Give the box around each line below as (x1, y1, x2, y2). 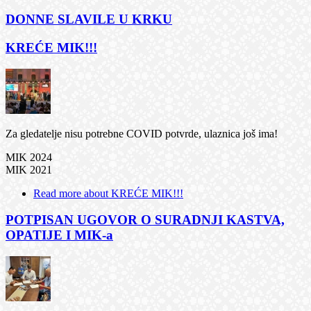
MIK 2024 (6, 151, 52, 163)
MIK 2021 (6, 163, 52, 176)
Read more (33, 187, 81, 199)
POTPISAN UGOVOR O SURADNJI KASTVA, (6, 212, 285, 228)
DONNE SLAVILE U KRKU (6, 12, 172, 27)
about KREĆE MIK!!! (81, 187, 183, 199)
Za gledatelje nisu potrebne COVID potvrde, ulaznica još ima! (6, 127, 278, 140)
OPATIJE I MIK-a (6, 228, 113, 243)
